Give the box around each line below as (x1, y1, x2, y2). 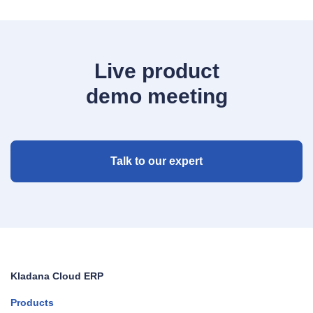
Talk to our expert (110, 155, 203, 168)
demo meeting (85, 85, 228, 108)
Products (10, 297, 54, 309)
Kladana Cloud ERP (10, 270, 103, 282)
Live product (94, 59, 219, 83)
